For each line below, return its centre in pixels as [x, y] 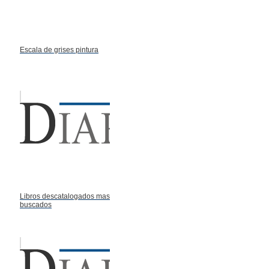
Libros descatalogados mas [65, 196]
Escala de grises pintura [59, 50]
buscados [36, 204]
